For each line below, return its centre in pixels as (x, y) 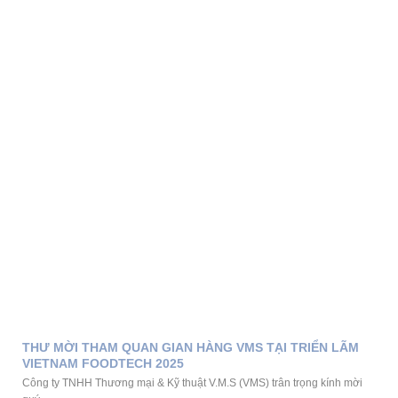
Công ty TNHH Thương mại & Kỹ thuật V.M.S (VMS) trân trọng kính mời (192, 383)
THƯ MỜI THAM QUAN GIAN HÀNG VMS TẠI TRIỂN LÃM (191, 348)
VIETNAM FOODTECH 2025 (103, 364)
